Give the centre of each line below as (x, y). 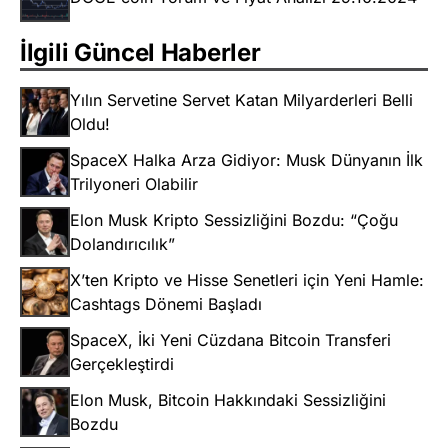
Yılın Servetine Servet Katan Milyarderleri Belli (241, 100)
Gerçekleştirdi (122, 364)
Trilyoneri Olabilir (134, 184)
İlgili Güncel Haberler (140, 53)
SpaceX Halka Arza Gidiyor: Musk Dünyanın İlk (246, 160)
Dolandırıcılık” (122, 244)
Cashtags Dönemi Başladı (166, 304)
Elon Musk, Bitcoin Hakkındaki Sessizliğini (228, 400)
